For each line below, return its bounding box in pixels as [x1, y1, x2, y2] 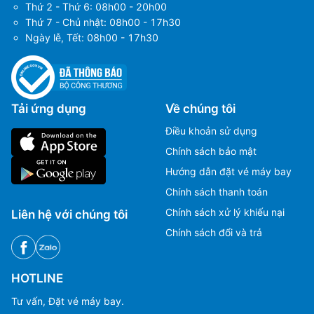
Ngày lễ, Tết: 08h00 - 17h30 [25, 31, 158, 43]
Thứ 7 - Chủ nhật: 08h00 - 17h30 [25, 15, 181, 28]
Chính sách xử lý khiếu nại [165, 206, 285, 218]
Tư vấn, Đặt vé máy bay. [11, 294, 124, 307]
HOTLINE [11, 271, 63, 286]
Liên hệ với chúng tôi [11, 207, 128, 221]
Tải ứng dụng [11, 101, 86, 116]
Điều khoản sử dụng [165, 125, 257, 137]
